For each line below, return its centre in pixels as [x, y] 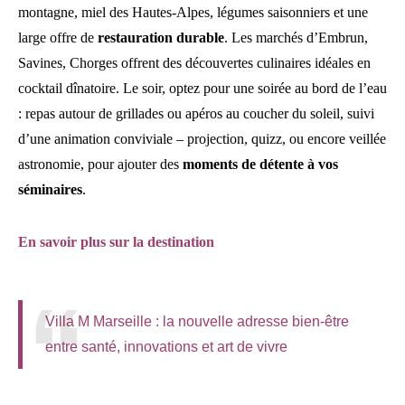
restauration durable [161, 38]
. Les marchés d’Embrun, [296, 38]
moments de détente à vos [260, 164]
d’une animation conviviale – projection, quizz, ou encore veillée [202, 139]
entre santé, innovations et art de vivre [168, 347]
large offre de [58, 38]
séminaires [50, 189]
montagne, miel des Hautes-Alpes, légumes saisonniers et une [193, 12]
